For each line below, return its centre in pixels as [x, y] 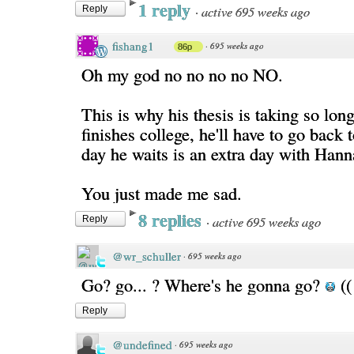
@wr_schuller [147, 256]
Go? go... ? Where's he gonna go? [203, 284]
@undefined [142, 345]
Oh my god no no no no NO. [182, 74]
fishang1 [133, 46]
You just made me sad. [162, 193]
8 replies [172, 220]
